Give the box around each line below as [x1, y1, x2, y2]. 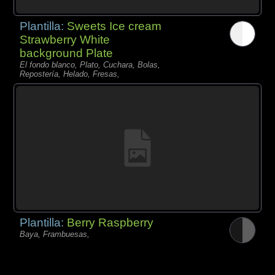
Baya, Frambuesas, [20, 230, 90, 239]
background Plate [20, 46, 114, 60]
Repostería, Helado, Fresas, [20, 69, 120, 79]
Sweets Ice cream [67, 19, 162, 33]
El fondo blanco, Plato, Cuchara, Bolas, [20, 60, 161, 69]
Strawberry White [20, 33, 110, 46]
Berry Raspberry [67, 216, 154, 230]
